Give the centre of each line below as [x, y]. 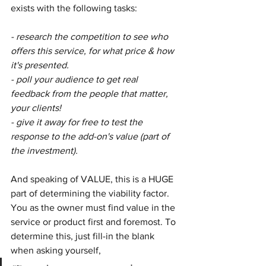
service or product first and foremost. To [94, 222]
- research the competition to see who [91, 37]
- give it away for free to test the [78, 122]
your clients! [36, 108]
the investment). [44, 151]
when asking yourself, [57, 250]
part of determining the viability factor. [91, 193]
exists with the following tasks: [74, 8]
